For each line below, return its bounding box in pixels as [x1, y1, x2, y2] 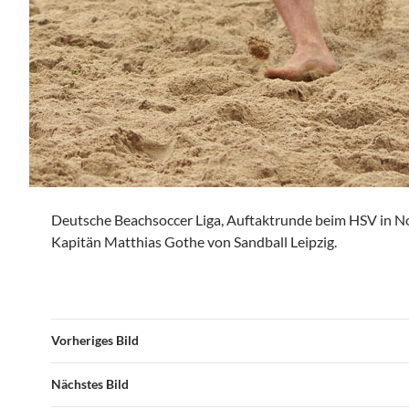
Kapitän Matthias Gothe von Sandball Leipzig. [51, 233, 337, 250]
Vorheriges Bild [51, 332, 139, 348]
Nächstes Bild [51, 376, 129, 392]
